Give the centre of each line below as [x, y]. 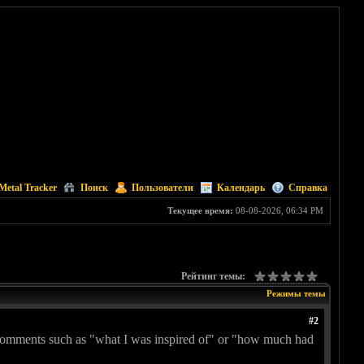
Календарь [240, 188]
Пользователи [162, 188]
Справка [308, 188]
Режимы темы [296, 294]
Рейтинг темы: [213, 277]
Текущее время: [200, 210]
